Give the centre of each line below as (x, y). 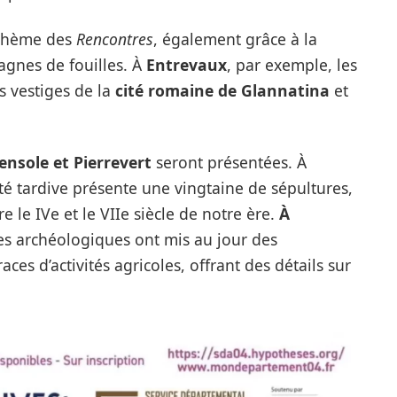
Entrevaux (184, 64)
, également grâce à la (235, 39)
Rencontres (114, 39)
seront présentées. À (229, 162)
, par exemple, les (292, 64)
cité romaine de (175, 90)
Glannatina (285, 90)
